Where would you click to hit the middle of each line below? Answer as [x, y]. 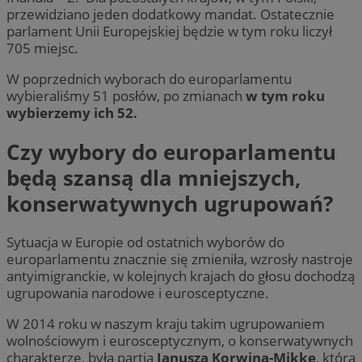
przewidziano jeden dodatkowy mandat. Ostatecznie [170, 15]
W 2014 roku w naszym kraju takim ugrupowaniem [166, 324]
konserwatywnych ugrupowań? [170, 203]
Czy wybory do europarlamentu [171, 152]
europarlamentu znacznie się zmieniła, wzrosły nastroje [180, 259]
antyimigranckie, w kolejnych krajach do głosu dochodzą [181, 276]
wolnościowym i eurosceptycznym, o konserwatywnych [180, 341]
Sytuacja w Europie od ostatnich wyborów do [145, 242]
